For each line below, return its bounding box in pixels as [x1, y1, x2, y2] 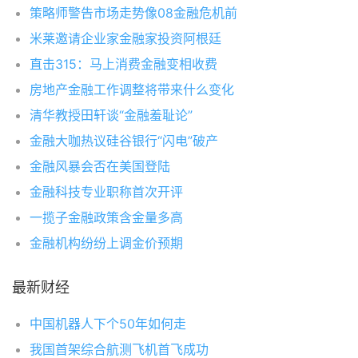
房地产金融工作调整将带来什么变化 [30, 82, 234, 97]
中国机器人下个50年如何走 [30, 316, 186, 332]
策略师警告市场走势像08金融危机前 [30, 5, 237, 21]
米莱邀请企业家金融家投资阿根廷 [30, 30, 221, 46]
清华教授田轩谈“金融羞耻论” [30, 107, 193, 123]
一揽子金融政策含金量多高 [30, 209, 183, 225]
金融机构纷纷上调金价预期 [30, 235, 183, 251]
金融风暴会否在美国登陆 [30, 158, 170, 174]
